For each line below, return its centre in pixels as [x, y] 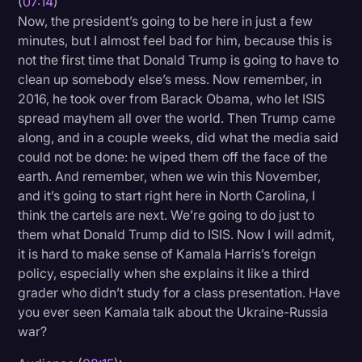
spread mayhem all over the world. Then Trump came [177, 118]
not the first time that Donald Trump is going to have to [179, 60]
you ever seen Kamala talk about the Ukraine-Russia [173, 312]
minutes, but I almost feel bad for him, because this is [175, 41]
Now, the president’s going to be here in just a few [166, 21]
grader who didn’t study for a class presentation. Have [179, 293]
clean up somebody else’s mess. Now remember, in [170, 80]
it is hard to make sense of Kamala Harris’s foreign [167, 254]
